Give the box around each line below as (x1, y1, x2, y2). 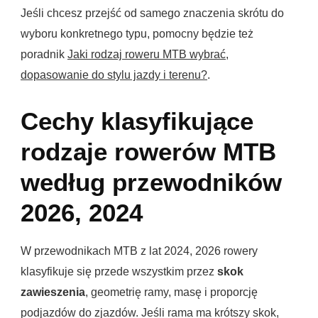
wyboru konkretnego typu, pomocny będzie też (21, 28, 253, 40)
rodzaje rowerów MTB (21, 138, 276, 166)
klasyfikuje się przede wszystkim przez (21, 265, 217, 278)
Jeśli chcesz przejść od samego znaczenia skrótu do (21, 7, 284, 20)
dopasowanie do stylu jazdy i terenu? (21, 69, 207, 82)
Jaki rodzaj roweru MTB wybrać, (67, 48, 229, 61)
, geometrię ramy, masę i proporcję (85, 286, 258, 299)
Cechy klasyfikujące (21, 108, 253, 136)
